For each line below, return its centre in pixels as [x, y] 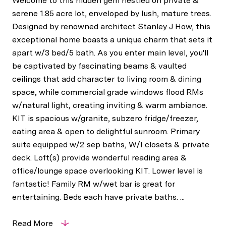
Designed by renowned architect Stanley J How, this [111, 26]
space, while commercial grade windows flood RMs [108, 92]
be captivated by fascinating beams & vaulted [99, 66]
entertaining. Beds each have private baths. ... [98, 197]
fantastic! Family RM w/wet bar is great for [94, 184]
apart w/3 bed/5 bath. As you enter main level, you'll [110, 53]
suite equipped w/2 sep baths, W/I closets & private [111, 145]
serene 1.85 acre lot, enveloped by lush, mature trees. [112, 13]
